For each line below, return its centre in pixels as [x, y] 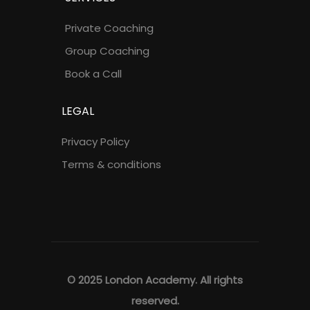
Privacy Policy [95, 142]
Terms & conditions [111, 164]
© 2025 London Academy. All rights [155, 280]
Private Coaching [109, 28]
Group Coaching [107, 51]
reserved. [155, 301]
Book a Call [93, 74]
